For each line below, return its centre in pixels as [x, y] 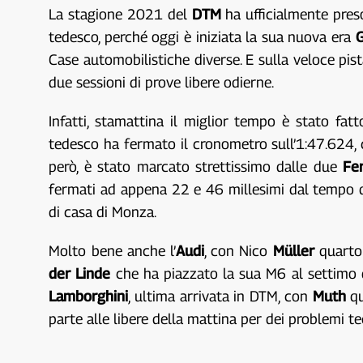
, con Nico [238, 250]
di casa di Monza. [103, 211]
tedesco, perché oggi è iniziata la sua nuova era [202, 36]
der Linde [80, 273]
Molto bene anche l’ [112, 250]
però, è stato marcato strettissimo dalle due [196, 166]
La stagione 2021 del [120, 14]
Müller [296, 250]
